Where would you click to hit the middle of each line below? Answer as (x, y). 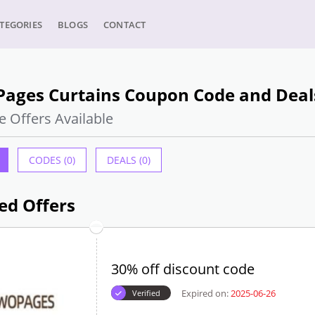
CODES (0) (52, 160)
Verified (146, 293)
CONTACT (125, 25)
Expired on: (205, 293)
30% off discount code (182, 269)
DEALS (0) (128, 160)
